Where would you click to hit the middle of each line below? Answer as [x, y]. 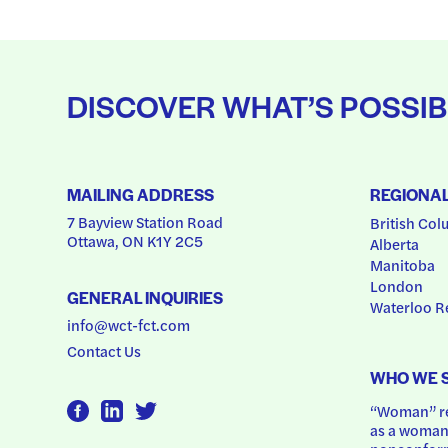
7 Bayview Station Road [145, 221]
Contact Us [104, 350]
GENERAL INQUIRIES [145, 297]
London [396, 285]
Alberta [394, 243]
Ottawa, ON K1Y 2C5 [135, 240]
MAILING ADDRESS [141, 194]
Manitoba [402, 264]
